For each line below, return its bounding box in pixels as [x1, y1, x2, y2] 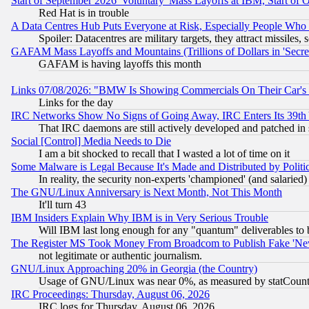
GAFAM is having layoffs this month [39, 58, 201, 70]
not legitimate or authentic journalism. [39, 250, 202, 262]
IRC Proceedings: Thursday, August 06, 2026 [11, 288, 210, 301]
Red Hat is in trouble [39, 7, 129, 19]
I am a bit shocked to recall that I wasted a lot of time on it [39, 148, 290, 160]
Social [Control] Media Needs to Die [11, 135, 171, 148]
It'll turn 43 [39, 199, 86, 211]
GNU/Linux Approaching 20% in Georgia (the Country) [11, 263, 257, 275]
